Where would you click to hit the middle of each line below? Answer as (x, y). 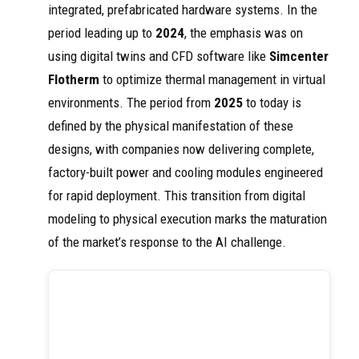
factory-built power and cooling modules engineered (186, 173)
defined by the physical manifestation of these (171, 126)
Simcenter (299, 56)
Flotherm (74, 80)
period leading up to (102, 33)
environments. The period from (131, 103)
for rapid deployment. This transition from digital (177, 196)
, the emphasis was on (244, 33)
